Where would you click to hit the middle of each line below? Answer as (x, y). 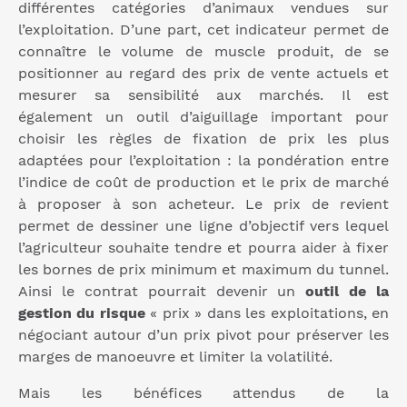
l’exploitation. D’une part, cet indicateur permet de (203, 30)
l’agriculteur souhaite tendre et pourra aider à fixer (203, 248)
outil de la (347, 292)
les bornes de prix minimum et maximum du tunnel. (203, 270)
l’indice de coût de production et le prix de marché (203, 183)
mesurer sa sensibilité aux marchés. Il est (203, 95)
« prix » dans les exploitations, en (267, 313)
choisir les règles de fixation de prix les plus (203, 139)
